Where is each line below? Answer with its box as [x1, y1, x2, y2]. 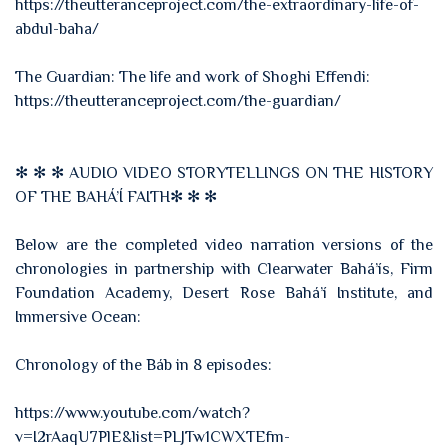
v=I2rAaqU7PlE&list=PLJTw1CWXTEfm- [15, 428, 290, 446]
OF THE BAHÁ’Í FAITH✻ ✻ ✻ [15, 188, 217, 206]
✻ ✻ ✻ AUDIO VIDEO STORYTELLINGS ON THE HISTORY [15, 164, 433, 182]
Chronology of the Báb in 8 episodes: [15, 356, 272, 374]
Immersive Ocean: [15, 308, 141, 326]
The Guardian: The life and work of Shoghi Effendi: [15, 68, 370, 86]
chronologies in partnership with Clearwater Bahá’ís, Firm [15, 260, 433, 278]
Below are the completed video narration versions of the [15, 236, 433, 254]
